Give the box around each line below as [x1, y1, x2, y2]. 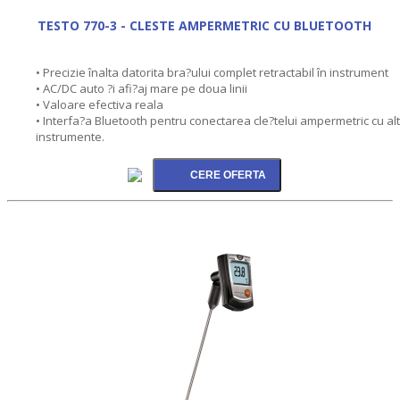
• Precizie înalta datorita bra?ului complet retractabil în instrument [36, 63, 388, 80]
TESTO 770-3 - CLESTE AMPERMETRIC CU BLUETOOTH [37, 16, 371, 34]
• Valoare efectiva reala [36, 96, 163, 112]
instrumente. [36, 128, 104, 145]
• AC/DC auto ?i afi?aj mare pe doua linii [36, 79, 247, 96]
